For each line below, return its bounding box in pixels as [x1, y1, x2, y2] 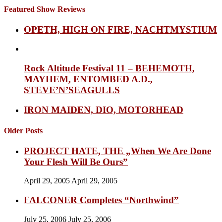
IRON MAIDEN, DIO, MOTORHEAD [24, 105, 183, 115]
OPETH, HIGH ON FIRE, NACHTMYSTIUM [24, 24, 217, 35]
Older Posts [4, 126, 43, 135]
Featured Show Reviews [4, 4, 85, 13]
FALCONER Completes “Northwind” [24, 195, 179, 206]
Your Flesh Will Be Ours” [24, 156, 128, 167]
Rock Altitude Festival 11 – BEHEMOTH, [24, 62, 195, 73]
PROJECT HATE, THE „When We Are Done [24, 145, 211, 156]
